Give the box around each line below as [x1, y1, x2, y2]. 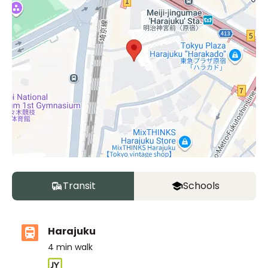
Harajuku [48, 224, 96, 238]
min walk [56, 241, 93, 253]
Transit [62, 179, 96, 193]
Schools [182, 179, 220, 193]
